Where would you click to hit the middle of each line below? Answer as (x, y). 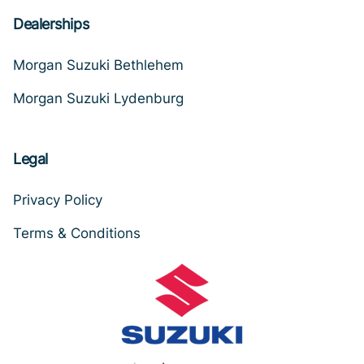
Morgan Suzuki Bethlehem (98, 65)
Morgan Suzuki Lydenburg (98, 98)
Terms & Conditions (77, 233)
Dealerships (51, 24)
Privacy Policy (58, 199)
